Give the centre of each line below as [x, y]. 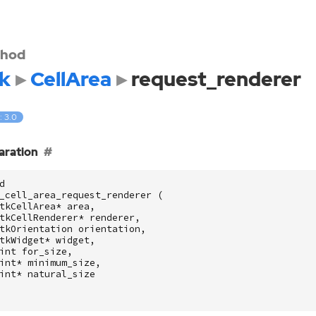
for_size [44, 251]
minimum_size [61, 262]
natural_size [61, 274]
